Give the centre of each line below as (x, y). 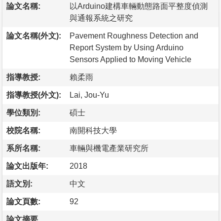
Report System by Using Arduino (127, 47)
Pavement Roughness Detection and (134, 36)
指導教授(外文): (34, 95)
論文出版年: (27, 166)
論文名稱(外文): (34, 36)
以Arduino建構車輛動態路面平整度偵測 (139, 6)
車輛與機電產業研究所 (109, 148)
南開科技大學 (93, 130)
